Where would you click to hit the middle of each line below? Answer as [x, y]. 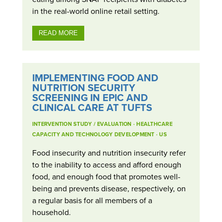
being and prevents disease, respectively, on [109, 188]
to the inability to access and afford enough [107, 164]
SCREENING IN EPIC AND [90, 97]
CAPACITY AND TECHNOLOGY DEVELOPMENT [93, 134]
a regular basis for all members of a [92, 200]
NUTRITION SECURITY [83, 87]
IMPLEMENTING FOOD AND [95, 77]
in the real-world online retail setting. [96, 11]
